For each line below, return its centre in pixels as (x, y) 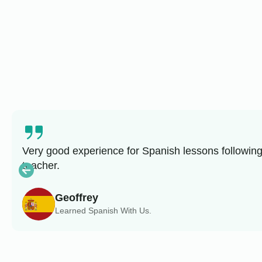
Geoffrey (76, 197)
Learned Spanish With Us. (103, 210)
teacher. (41, 165)
